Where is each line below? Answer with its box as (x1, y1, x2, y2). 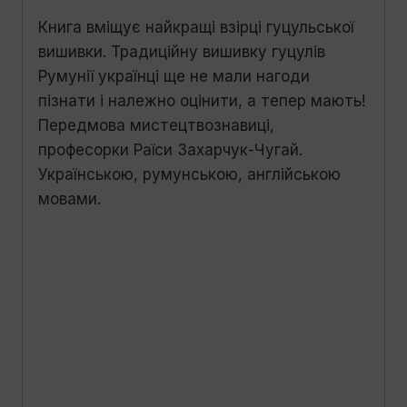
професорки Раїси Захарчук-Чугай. (38, 140, 303, 159)
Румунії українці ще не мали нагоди (38, 66, 310, 85)
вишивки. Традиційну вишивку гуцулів (38, 42, 325, 61)
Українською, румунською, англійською (38, 164, 341, 184)
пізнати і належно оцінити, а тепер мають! (38, 91, 365, 110)
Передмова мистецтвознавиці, (38, 115, 274, 134)
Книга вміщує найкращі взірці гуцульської (38, 17, 353, 36)
